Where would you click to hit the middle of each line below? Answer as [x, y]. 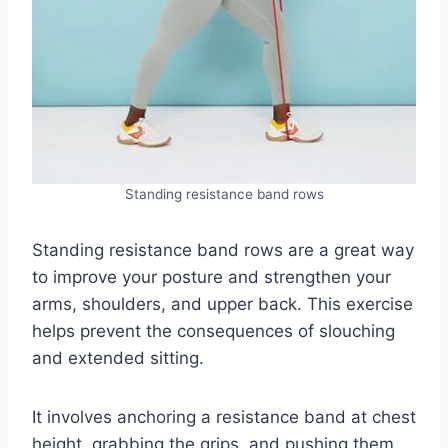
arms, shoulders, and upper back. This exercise [222, 303]
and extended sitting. [118, 357]
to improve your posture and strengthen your [211, 276]
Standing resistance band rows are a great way [223, 249]
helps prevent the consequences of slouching [213, 330]
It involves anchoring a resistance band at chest [224, 416]
